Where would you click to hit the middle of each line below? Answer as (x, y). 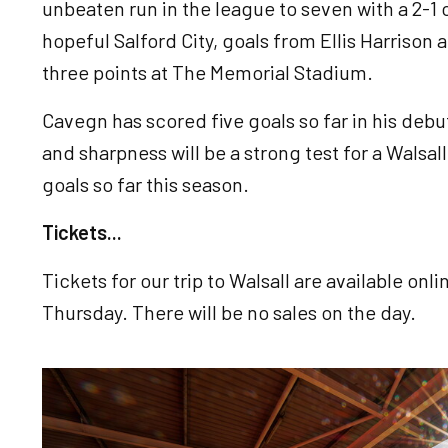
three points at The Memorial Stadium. (207, 72)
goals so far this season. (145, 184)
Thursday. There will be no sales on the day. (229, 312)
